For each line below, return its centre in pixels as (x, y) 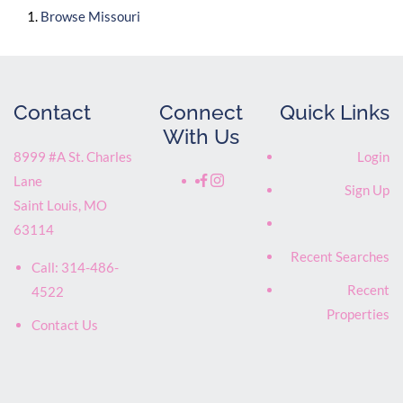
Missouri (114, 16)
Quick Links (334, 112)
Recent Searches (340, 257)
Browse (64, 16)
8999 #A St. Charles (73, 157)
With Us (201, 136)
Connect (201, 112)
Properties (358, 314)
